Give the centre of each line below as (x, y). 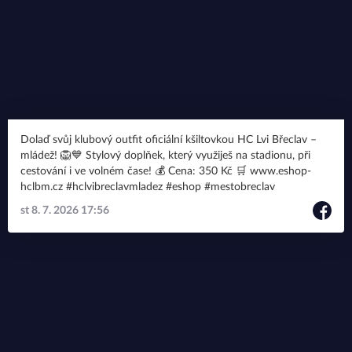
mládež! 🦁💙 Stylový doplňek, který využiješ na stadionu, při (53, 156)
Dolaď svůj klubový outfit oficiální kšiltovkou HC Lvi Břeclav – (169, 140)
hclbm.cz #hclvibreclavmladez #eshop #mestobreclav (170, 187)
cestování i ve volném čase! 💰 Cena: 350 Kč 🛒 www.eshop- (88, 171)
